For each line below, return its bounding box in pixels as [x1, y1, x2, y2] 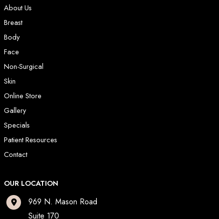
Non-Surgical [4, 61, 44, 72]
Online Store [4, 90, 42, 101]
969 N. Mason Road [28, 196, 97, 208]
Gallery [4, 105, 26, 116]
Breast [4, 17, 22, 28]
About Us [4, 2, 32, 13]
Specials [4, 120, 30, 131]
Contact [4, 149, 27, 160]
